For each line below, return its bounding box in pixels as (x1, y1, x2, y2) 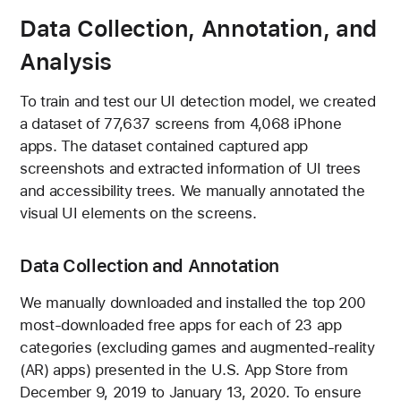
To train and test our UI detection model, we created (20, 92, 376, 111)
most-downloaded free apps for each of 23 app (20, 315, 342, 334)
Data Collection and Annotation (20, 255, 279, 277)
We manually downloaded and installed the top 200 (20, 293, 367, 311)
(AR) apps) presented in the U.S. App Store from (20, 360, 348, 379)
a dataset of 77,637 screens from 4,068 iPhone (20, 115, 342, 133)
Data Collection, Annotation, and (20, 14, 378, 42)
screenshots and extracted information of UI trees (20, 159, 361, 178)
